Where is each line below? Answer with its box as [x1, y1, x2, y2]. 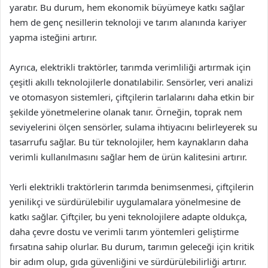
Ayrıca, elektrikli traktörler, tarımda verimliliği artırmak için [10, 61, 251, 73]
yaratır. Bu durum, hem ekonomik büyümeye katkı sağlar [10, 1, 245, 13]
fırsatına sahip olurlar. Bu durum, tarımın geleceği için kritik [10, 240, 254, 252]
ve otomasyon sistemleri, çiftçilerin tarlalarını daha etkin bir [10, 91, 254, 103]
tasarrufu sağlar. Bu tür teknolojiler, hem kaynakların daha [10, 136, 248, 148]
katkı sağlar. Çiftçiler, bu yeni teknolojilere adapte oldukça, [10, 211, 247, 223]
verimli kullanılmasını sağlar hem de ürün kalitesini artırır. [10, 151, 247, 163]
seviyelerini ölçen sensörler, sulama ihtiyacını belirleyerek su [10, 121, 257, 133]
